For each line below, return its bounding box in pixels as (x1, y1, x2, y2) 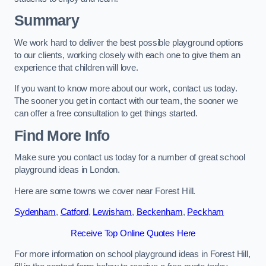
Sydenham (14, 207, 56, 217)
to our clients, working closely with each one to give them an (14, 50, 241, 60)
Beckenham (136, 207, 183, 217)
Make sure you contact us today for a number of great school (14, 153, 245, 163)
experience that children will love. (14, 62, 138, 72)
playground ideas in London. (14, 165, 121, 175)
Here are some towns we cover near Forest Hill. (14, 186, 196, 196)
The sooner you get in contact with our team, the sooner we (14, 96, 238, 106)
